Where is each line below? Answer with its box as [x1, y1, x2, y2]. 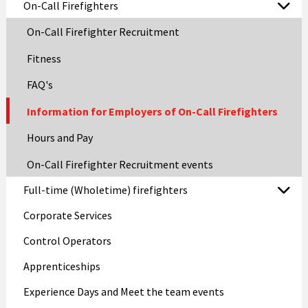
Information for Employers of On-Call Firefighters [26, 104, 278, 118]
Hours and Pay [26, 131, 93, 144]
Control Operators [23, 233, 111, 247]
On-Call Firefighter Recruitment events [26, 157, 213, 171]
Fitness [26, 51, 61, 65]
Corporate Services [23, 208, 112, 222]
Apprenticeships [23, 258, 100, 273]
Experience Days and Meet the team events [23, 284, 224, 298]
